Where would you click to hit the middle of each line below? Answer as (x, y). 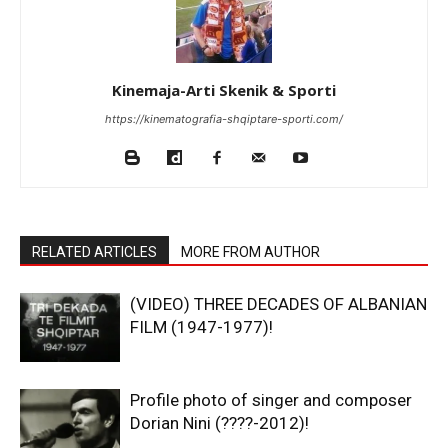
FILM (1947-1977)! (201, 326)
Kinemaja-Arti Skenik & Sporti (224, 89)
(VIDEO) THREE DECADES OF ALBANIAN (278, 303)
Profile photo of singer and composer (271, 399)
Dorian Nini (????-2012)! (219, 422)
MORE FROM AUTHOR (250, 251)
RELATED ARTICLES (94, 251)
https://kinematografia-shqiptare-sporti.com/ (224, 118)
